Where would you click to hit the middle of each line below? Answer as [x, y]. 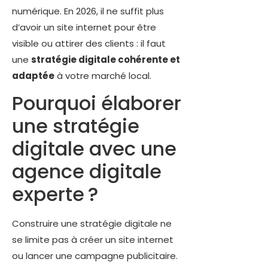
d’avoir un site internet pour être [84, 27]
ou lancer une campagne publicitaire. [95, 255]
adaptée [33, 75]
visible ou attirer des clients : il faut [89, 43]
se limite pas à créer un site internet [93, 239]
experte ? [55, 194]
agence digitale [87, 171]
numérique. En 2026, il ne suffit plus [88, 11]
